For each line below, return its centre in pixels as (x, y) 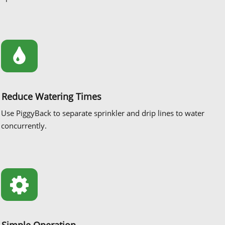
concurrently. (24, 125)
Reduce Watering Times (51, 96)
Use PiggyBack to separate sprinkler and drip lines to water (103, 113)
